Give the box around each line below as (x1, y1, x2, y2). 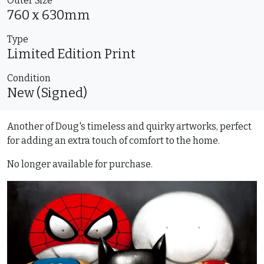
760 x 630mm (7, 8, 90, 23)
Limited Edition (7, 47, 104, 62)
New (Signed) (7, 85, 87, 101)
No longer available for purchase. (7, 159, 153, 170)
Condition (7, 72, 51, 84)
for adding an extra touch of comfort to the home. (7, 135, 220, 146)
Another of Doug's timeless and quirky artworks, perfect (7, 121, 252, 132)
